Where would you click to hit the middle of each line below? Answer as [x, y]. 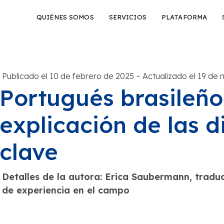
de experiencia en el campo [65, 190]
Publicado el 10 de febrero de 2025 [68, 76]
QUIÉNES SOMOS [65, 17]
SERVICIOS [127, 17]
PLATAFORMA [184, 17]
